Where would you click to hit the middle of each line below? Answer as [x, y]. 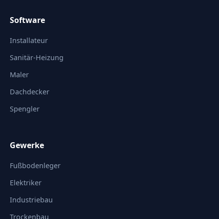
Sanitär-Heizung [37, 57]
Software [27, 20]
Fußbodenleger [35, 165]
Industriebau [31, 200]
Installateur [29, 40]
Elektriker [26, 183]
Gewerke [27, 145]
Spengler [25, 109]
